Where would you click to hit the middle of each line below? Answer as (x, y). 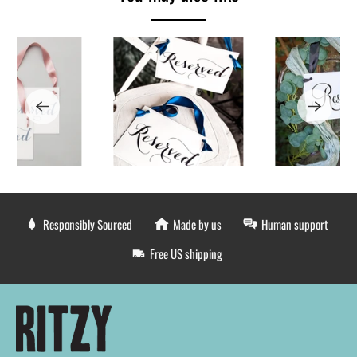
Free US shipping (186, 253)
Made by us (197, 224)
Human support (295, 224)
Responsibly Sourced (88, 224)
